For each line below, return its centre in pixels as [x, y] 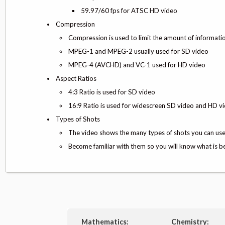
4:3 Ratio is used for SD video [112, 92]
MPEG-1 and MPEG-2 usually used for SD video [138, 51]
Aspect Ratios [76, 79]
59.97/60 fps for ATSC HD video [129, 11]
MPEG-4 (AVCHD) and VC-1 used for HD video [137, 65]
